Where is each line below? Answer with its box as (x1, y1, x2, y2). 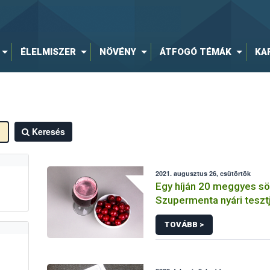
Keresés (31, 125, 65, 137)
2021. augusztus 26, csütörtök (155, 169, 251, 178)
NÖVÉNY (99, 46, 136, 57)
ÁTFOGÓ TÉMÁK (159, 46, 231, 57)
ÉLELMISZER (20, 46, 76, 57)
